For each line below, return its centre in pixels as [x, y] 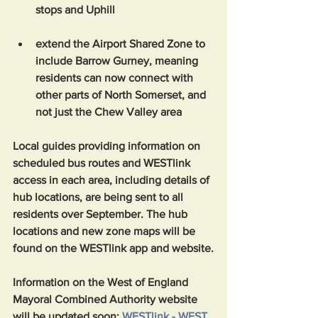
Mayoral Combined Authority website [106, 299]
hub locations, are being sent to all [99, 197]
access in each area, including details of [113, 180]
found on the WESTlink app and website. [113, 248]
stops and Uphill [75, 10]
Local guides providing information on [108, 146]
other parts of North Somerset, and [122, 95]
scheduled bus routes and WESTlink [103, 163]
